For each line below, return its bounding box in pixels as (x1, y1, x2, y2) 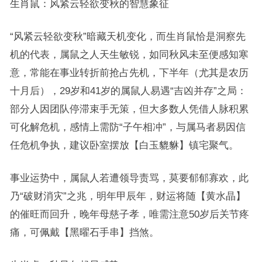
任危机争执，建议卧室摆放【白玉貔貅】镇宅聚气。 (9, 140, 239, 150)
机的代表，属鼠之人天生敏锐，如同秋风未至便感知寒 (9, 49, 249, 60)
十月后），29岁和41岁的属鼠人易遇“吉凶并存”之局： (9, 85, 247, 96)
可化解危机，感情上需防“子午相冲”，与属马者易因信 (9, 122, 246, 132)
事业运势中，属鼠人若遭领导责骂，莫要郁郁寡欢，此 (9, 173, 249, 183)
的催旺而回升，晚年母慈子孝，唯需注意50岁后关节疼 (9, 209, 249, 219)
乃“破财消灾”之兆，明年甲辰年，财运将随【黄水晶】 (9, 191, 246, 201)
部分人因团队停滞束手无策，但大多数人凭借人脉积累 (9, 104, 249, 114)
